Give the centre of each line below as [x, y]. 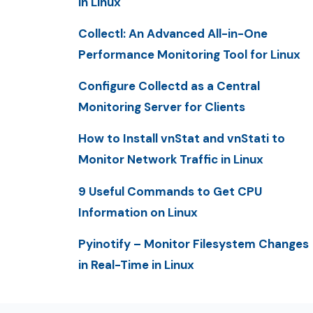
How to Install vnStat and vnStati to [182, 139]
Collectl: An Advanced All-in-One [173, 33]
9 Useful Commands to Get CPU [170, 191]
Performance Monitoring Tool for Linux [189, 54]
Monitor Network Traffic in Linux [171, 160]
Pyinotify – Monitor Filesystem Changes [194, 243]
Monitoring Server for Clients [162, 107]
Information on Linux [138, 212]
